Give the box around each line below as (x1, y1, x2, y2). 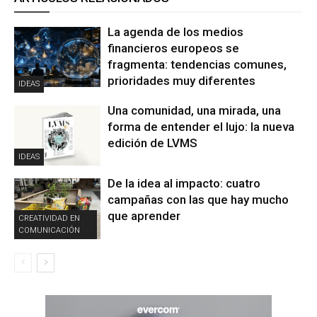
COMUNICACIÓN (18, 226, 80, 236)
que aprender (108, 209, 181, 224)
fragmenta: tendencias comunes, (108, 57, 287, 71)
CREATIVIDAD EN (18, 214, 80, 224)
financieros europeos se (108, 40, 240, 55)
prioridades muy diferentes (108, 73, 256, 88)
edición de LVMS (108, 135, 198, 150)
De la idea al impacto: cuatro (108, 176, 261, 191)
